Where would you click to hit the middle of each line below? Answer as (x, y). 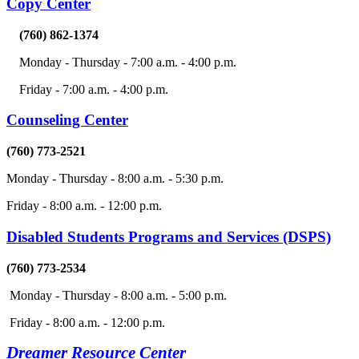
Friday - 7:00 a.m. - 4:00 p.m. (87, 89)
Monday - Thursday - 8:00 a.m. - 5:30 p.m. (115, 179)
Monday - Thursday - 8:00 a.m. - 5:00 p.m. (120, 295)
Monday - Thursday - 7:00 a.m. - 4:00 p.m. (128, 62)
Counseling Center (67, 120)
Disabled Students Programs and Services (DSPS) (169, 236)
